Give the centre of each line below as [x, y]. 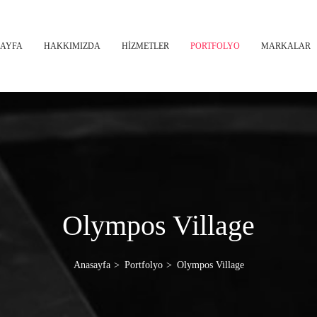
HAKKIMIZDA [72, 46]
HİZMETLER [145, 46]
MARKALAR [286, 46]
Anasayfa [92, 265]
